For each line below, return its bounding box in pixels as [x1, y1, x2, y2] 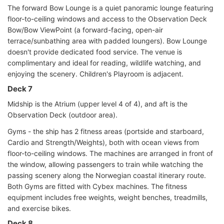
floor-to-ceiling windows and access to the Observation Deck [7, 14, 207, 23]
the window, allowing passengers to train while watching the [7, 159, 203, 168]
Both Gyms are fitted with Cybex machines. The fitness [7, 181, 187, 190]
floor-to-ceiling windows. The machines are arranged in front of [7, 148, 213, 157]
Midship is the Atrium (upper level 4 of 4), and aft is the [7, 99, 187, 108]
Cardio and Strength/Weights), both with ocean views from [7, 137, 199, 146]
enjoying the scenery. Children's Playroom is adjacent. [7, 69, 183, 78]
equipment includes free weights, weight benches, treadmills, [7, 192, 207, 201]
